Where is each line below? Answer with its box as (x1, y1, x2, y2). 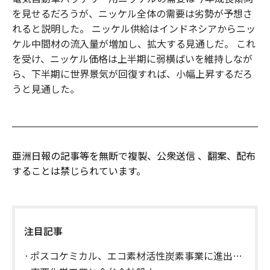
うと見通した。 (12, 81, 80, 96)
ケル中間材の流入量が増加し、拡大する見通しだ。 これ (12, 36, 256, 51)
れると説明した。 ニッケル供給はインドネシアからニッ (12, 20, 256, 36)
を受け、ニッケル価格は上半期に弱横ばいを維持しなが (12, 51, 253, 66)
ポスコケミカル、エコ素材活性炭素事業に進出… (30, 248, 242, 263)
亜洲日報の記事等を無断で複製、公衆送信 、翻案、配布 (12, 148, 256, 163)
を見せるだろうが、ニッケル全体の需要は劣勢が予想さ (12, 5, 253, 20)
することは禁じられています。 (12, 163, 146, 178)
